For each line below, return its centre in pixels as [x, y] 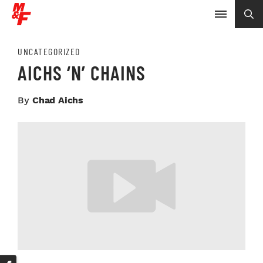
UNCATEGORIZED [49, 51]
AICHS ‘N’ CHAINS [82, 73]
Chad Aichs [58, 100]
